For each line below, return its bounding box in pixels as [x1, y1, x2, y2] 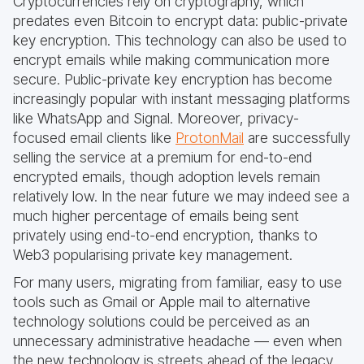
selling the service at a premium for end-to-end [13, 149, 312, 166]
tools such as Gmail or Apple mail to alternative [13, 293, 310, 310]
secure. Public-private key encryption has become [13, 71, 332, 88]
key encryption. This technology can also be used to [13, 32, 347, 49]
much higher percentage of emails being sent [13, 207, 299, 224]
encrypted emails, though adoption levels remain [13, 168, 320, 185]
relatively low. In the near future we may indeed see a [13, 188, 349, 205]
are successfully [244, 129, 350, 146]
